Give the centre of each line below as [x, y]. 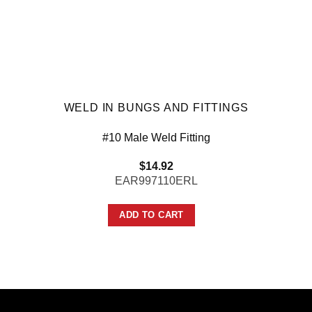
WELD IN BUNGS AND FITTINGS [156, 108]
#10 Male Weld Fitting [156, 137]
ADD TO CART [151, 214]
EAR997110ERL [156, 180]
